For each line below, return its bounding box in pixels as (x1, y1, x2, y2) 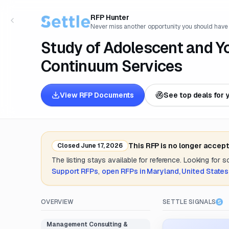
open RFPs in (101, 167, 147, 176)
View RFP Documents (60, 90, 134, 100)
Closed (57, 142, 80, 150)
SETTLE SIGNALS (163, 198, 216, 206)
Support (52, 167, 80, 176)
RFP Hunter (90, 13, 130, 22)
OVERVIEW (41, 198, 74, 206)
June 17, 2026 (79, 142, 123, 150)
